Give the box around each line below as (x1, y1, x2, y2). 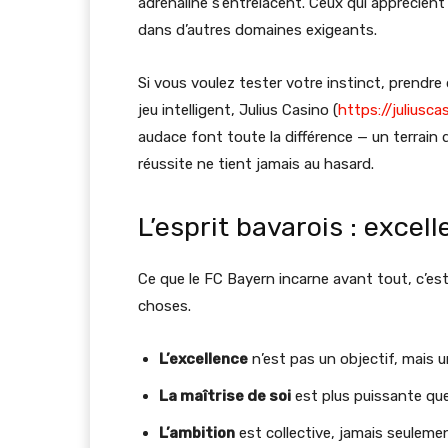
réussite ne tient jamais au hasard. (138, 154, 374, 173)
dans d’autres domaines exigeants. (138, 20, 377, 39)
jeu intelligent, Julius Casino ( (138, 100, 338, 119)
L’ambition (159, 423, 235, 442)
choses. (138, 296, 191, 315)
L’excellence (159, 349, 248, 368)
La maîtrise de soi (159, 386, 291, 405)
